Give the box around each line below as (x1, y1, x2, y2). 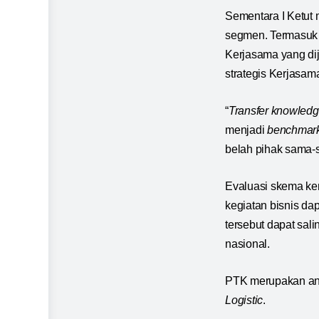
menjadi (225, 124, 268, 137)
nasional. (225, 238, 270, 251)
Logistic (225, 294, 263, 307)
